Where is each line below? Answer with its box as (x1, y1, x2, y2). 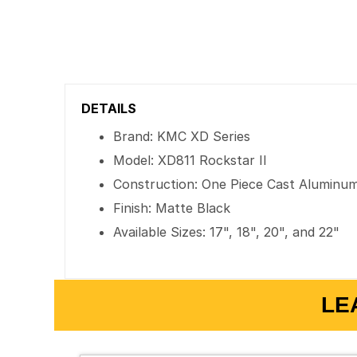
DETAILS (81, 100, 137, 116)
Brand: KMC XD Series (113, 128, 251, 144)
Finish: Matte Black (113, 200, 231, 216)
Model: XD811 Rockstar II (113, 152, 268, 168)
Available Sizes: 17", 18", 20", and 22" (113, 224, 340, 240)
